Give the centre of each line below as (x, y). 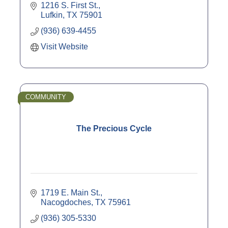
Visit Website (64, 47)
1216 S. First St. (69, 6)
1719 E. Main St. (70, 193)
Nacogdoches (66, 203)
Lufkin (52, 15)
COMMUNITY (46, 97)
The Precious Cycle (114, 129)
